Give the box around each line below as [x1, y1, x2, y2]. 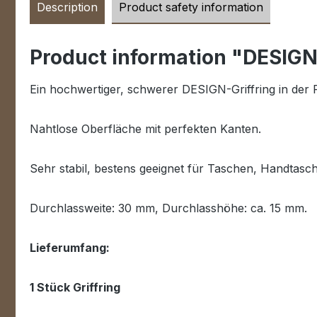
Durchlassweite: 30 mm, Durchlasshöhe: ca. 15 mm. [30, 201, 307, 215]
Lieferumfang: [30, 241, 110, 255]
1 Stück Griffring [30, 280, 120, 294]
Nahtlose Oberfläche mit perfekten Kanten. [30, 122, 261, 136]
